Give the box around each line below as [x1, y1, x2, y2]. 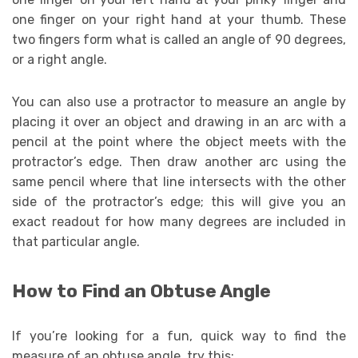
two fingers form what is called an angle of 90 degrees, [12, 32, 346, 47]
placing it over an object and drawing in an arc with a [12, 114, 346, 129]
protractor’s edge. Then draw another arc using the [12, 154, 346, 169]
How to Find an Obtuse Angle [12, 280, 271, 303]
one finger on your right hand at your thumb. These [12, 12, 346, 27]
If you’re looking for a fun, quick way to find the [12, 328, 346, 344]
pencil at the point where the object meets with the [12, 134, 346, 149]
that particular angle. [12, 234, 140, 249]
